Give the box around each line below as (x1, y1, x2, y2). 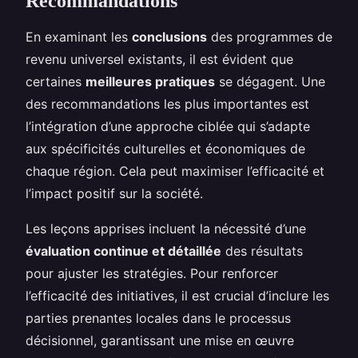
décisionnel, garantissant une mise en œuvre (26, 332, 294, 348)
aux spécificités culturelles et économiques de (26, 140, 305, 157)
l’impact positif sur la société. (26, 185, 203, 201)
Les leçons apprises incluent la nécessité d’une (26, 220, 306, 237)
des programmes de (207, 28, 332, 45)
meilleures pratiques (86, 73, 215, 89)
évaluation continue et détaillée (26, 242, 221, 259)
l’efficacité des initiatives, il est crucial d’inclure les (26, 287, 329, 304)
